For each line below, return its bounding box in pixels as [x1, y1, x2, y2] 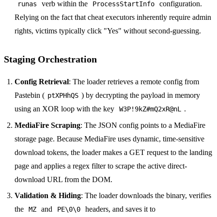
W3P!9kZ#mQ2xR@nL [119, 105, 182, 113]
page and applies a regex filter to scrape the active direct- [15, 161, 187, 170]
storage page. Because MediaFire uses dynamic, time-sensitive [15, 134, 205, 143]
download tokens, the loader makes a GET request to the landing [15, 148, 213, 156]
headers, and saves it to [83, 205, 156, 214]
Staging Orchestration [4, 54, 97, 65]
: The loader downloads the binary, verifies [81, 191, 212, 200]
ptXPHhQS [47, 92, 79, 100]
